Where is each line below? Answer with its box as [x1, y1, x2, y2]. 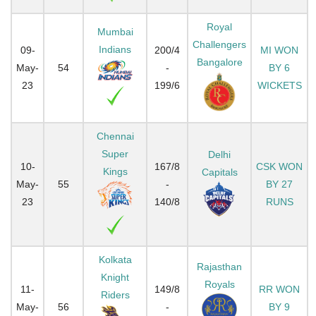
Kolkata [98, 253, 132, 265]
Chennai [96, 130, 134, 142]
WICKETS [257, 79, 302, 91]
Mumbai [97, 25, 133, 37]
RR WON [259, 283, 300, 295]
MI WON [260, 44, 298, 56]
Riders [100, 288, 130, 300]
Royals [204, 278, 235, 290]
